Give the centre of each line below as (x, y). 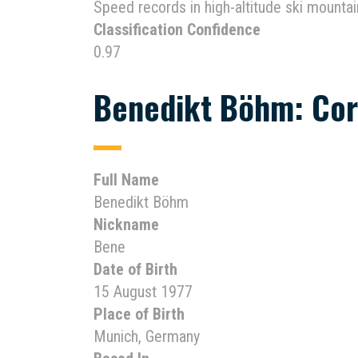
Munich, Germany (147, 336)
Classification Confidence (177, 30)
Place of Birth (139, 314)
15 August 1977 (143, 292)
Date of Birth (135, 269)
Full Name (126, 180)
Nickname (126, 225)
